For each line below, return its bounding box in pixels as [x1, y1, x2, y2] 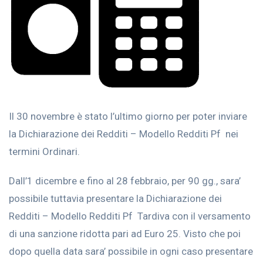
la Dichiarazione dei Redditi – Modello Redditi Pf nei [9, 128, 238, 140]
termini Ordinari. [9, 146, 80, 157]
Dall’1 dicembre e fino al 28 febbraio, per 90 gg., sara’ [9, 175, 241, 187]
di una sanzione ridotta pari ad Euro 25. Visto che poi [9, 228, 241, 240]
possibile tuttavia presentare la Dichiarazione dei [9, 193, 222, 204]
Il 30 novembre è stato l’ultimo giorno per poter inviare [9, 110, 247, 122]
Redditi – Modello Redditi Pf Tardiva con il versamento [9, 210, 251, 222]
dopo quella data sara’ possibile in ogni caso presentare [9, 245, 253, 257]
